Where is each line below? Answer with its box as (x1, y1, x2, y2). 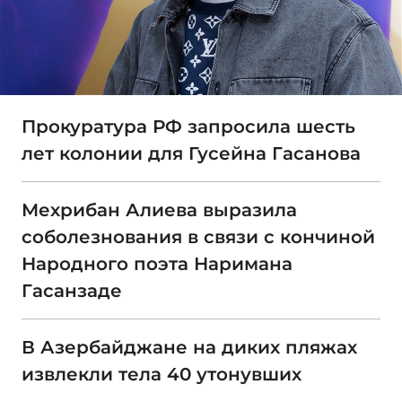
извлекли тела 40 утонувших (22, 363, 301, 386)
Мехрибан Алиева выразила (22, 199, 297, 222)
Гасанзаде (22, 280, 122, 302)
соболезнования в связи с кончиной (22, 226, 375, 249)
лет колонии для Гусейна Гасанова (22, 143, 361, 165)
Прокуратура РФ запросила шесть (22, 116, 355, 138)
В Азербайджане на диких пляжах (22, 336, 357, 359)
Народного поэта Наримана (22, 253, 293, 275)
